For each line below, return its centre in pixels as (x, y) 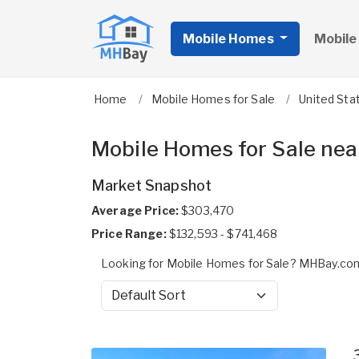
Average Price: (135, 210)
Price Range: (129, 234)
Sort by (119, 303)
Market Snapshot (152, 186)
